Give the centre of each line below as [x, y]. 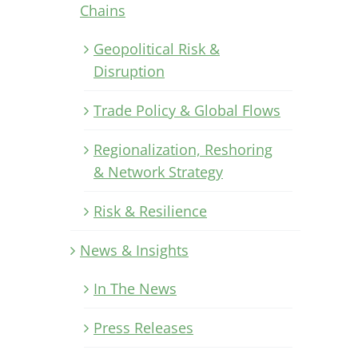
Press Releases [143, 327]
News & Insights [134, 250]
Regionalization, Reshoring [183, 149]
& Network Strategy [158, 171]
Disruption [129, 71]
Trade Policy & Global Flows [187, 110]
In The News [135, 288]
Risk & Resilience [150, 211]
